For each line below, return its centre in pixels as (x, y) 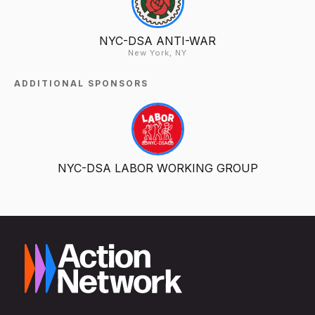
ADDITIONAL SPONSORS (81, 84)
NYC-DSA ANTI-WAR (157, 41)
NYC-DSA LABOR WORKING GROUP (157, 168)
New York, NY (157, 53)
